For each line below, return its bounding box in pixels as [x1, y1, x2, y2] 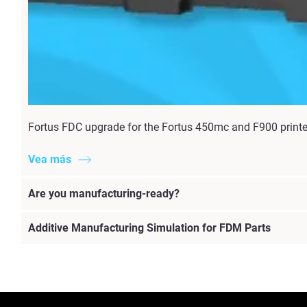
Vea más [28, 153, 71, 167]
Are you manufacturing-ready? [28, 187, 180, 201]
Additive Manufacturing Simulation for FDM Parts [28, 221, 271, 235]
